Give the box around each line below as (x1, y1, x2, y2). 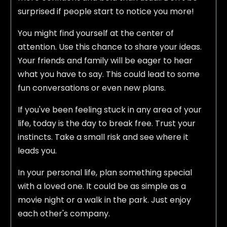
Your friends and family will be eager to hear (17, 55, 193, 67)
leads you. (17, 145, 57, 157)
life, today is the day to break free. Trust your (17, 118, 196, 130)
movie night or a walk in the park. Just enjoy (17, 194, 191, 206)
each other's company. (17, 208, 110, 220)
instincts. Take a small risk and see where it (17, 131, 188, 143)
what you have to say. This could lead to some (17, 68, 200, 81)
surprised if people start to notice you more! (17, 6, 194, 18)
